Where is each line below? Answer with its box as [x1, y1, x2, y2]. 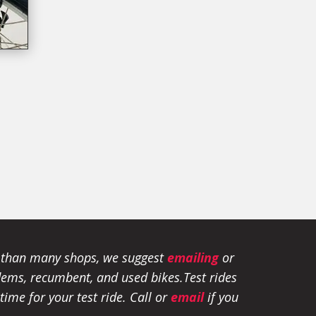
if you [204, 288, 239, 305]
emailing [167, 248, 219, 266]
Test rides [183, 268, 238, 286]
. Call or [123, 288, 171, 305]
